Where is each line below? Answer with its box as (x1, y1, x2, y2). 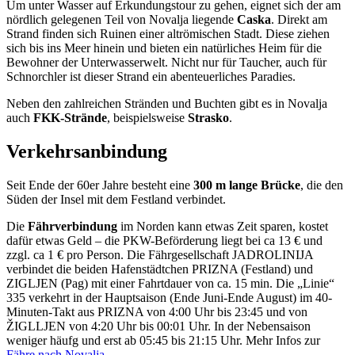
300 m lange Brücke (193, 177, 300, 192)
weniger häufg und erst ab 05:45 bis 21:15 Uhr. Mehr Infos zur (6, 333, 320, 347)
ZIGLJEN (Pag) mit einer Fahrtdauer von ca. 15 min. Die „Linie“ (6, 276, 334, 290)
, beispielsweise (107, 111, 188, 125)
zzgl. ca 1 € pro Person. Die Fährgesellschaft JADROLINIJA (6, 247, 313, 261)
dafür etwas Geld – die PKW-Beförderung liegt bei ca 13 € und (6, 233, 323, 247)
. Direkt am (271, 13, 327, 27)
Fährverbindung (25, 219, 117, 233)
